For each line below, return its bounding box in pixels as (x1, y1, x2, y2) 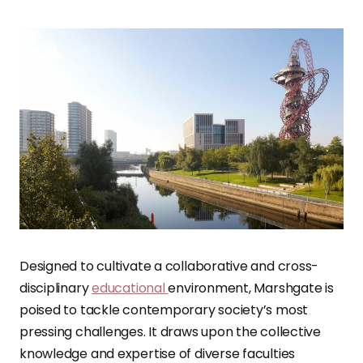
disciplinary (19, 279, 92, 298)
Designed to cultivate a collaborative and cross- (19, 257, 319, 276)
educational (92, 279, 169, 298)
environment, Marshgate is (168, 279, 334, 298)
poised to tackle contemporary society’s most (19, 301, 309, 320)
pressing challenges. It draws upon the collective (19, 322, 322, 342)
